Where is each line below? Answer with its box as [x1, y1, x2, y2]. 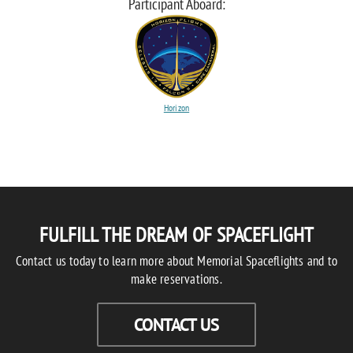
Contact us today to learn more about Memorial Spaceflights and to [15, 252, 337, 270]
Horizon [163, 102, 190, 114]
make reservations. [131, 270, 222, 288]
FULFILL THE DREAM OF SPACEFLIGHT [39, 221, 314, 248]
